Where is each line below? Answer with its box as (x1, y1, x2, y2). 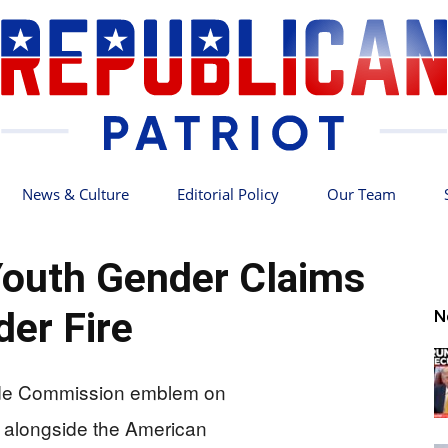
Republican (223, 224, 294, 244)
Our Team (327, 184, 396, 204)
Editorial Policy (177, 184, 279, 204)
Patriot (223, 354, 264, 374)
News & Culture (22, 184, 129, 204)
